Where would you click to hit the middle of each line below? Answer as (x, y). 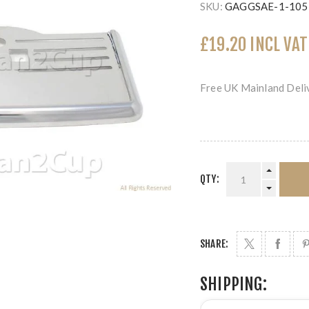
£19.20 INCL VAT (254, 44)
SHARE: (215, 244)
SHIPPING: (233, 284)
